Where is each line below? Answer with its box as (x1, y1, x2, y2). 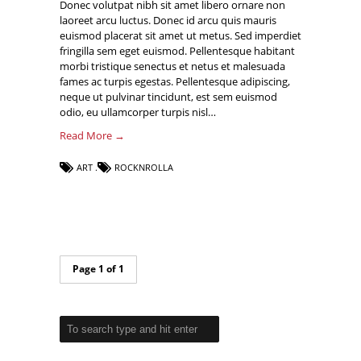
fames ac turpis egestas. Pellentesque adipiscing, (60, 74, 290, 89)
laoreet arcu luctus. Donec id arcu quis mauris (60, 13, 276, 28)
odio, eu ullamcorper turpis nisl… (60, 105, 216, 120)
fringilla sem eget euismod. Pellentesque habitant (60, 44, 295, 59)
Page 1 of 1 (73, 262, 124, 276)
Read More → (60, 128, 125, 143)
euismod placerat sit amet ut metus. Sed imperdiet (60, 28, 301, 44)
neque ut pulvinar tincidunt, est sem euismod (60, 89, 277, 105)
